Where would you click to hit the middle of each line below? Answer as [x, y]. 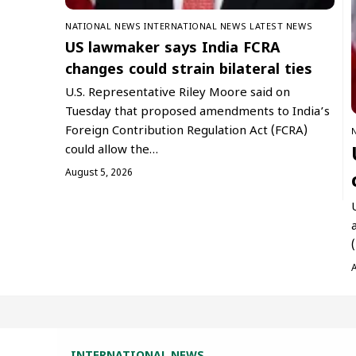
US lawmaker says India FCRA [172, 48]
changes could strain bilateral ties [189, 70]
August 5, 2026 [99, 173]
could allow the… [112, 150]
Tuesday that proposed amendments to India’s [197, 112]
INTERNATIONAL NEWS [195, 27]
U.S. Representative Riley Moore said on [178, 93]
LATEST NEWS [281, 27]
